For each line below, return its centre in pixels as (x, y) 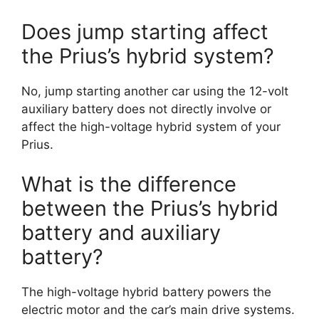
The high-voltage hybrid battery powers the (146, 292)
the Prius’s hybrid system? (148, 56)
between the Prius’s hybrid (150, 208)
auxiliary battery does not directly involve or (146, 109)
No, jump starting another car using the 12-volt (155, 91)
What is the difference (129, 184)
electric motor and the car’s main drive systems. (158, 309)
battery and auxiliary (121, 232)
